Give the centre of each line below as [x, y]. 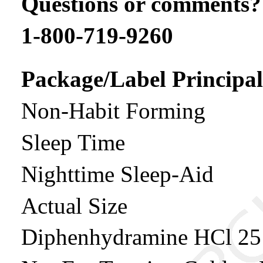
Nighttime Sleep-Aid [117, 174]
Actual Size [74, 205]
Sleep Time [73, 142]
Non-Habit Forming [113, 111]
